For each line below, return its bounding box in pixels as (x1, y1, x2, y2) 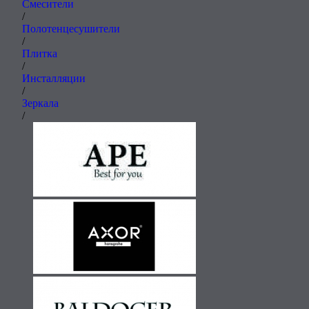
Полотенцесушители (22, 23, 120, 34)
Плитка (22, 48, 57, 59)
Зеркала (22, 97, 59, 109)
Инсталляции (22, 72, 86, 84)
